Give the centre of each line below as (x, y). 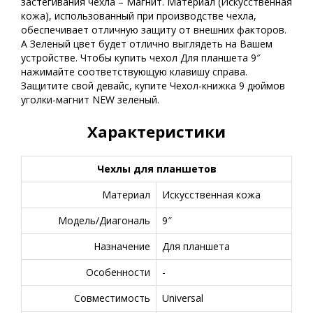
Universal (183, 298)
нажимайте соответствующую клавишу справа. (134, 72)
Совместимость (112, 298)
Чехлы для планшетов (156, 169)
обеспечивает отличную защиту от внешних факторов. (154, 30)
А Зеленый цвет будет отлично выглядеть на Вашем (147, 44)
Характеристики (156, 131)
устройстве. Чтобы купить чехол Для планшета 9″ (141, 58)
